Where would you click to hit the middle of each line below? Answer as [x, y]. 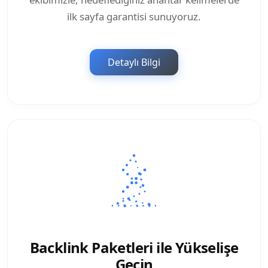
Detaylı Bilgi [134, 63]
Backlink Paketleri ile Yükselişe [134, 248]
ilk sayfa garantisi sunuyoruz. [134, 17]
